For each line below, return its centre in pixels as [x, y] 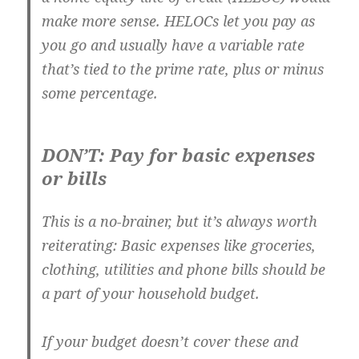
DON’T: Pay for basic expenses [179, 155]
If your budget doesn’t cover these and [170, 342]
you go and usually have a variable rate [173, 45]
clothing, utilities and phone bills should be [184, 270]
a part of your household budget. [151, 294]
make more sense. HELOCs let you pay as [179, 21]
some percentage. [100, 93]
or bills [75, 178]
